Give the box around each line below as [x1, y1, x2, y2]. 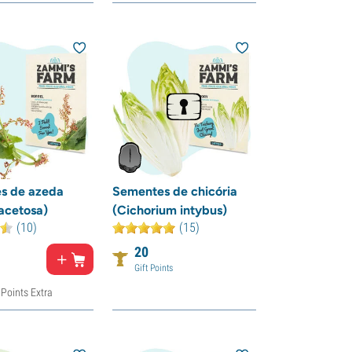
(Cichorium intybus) [112, 202, 227, 218]
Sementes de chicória [112, 183, 237, 199]
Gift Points [134, 262, 173, 273]
